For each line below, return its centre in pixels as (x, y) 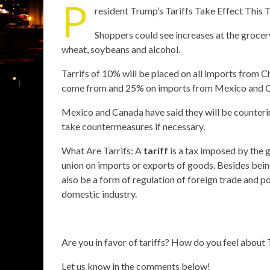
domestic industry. (99, 193)
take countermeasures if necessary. (133, 126)
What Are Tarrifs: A (102, 150)
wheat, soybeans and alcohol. (121, 49)
